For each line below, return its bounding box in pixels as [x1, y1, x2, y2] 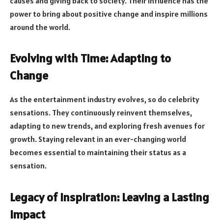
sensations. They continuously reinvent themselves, [10, 108, 192, 118]
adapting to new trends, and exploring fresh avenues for [10, 121, 205, 131]
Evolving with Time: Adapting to [10, 51, 171, 66]
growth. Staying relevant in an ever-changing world [10, 134, 186, 144]
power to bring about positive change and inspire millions [10, 9, 208, 19]
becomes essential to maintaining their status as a [10, 147, 186, 158]
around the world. [10, 22, 70, 32]
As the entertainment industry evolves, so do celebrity [10, 94, 199, 105]
